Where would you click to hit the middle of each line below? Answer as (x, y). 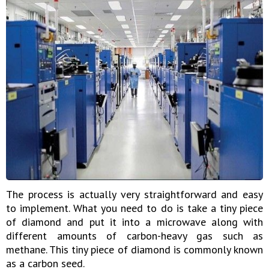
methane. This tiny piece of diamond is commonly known (134, 250)
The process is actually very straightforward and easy (134, 195)
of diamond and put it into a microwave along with (134, 222)
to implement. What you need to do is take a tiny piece (134, 208)
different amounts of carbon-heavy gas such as (134, 236)
